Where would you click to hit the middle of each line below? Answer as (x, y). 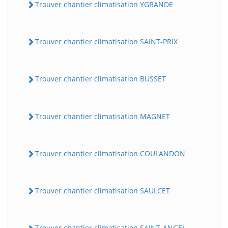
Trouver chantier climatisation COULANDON (110, 153)
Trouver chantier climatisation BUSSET (101, 79)
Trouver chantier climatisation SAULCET (103, 191)
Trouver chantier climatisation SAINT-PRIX (106, 42)
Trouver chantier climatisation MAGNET (103, 116)
